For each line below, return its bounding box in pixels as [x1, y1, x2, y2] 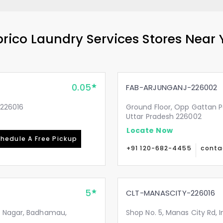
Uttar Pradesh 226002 [126, 111, 202, 121]
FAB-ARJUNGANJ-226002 [126, 82, 218, 93]
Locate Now [126, 125, 173, 135]
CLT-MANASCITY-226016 [126, 188, 216, 198]
